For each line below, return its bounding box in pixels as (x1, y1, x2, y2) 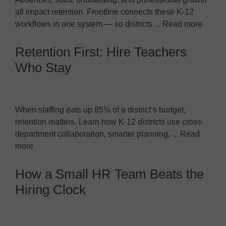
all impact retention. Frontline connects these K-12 (15, 7, 194, 16)
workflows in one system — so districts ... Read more (15, 19, 202, 28)
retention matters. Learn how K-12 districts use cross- (15, 117, 204, 126)
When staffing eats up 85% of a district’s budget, (15, 105, 186, 114)
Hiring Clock (15, 182, 86, 197)
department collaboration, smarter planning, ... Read (15, 129, 200, 138)
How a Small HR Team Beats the (15, 166, 204, 182)
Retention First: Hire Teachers (15, 44, 187, 60)
